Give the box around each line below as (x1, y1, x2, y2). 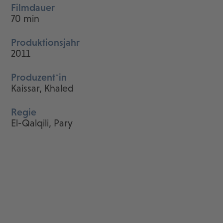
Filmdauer (11, 2, 55, 13)
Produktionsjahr (11, 37, 80, 48)
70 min (11, 13, 40, 24)
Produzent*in (11, 72, 67, 83)
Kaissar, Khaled (11, 83, 74, 94)
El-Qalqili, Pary (11, 117, 73, 129)
